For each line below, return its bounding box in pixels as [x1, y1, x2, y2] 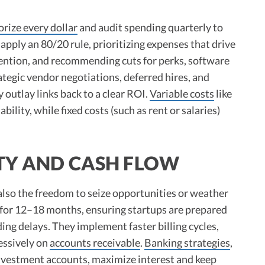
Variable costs [150, 86, 214, 100]
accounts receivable [50, 235, 140, 249]
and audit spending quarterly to [77, 20, 223, 34]
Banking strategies [144, 235, 230, 249]
